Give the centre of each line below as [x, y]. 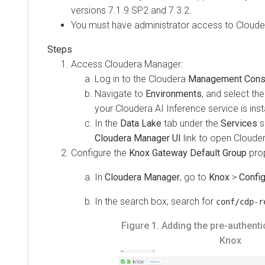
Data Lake [139, 123]
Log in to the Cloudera [140, 79]
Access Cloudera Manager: [125, 64]
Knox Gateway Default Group [187, 153]
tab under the [189, 123]
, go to [193, 177]
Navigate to [118, 93]
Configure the [98, 153]
